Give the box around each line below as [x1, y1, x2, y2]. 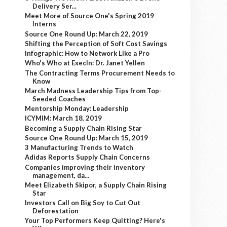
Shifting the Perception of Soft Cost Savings [25, 39, 168, 48]
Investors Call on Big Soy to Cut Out [25, 199, 141, 207]
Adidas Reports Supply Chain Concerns [25, 153, 150, 162]
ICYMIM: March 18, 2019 [25, 114, 102, 123]
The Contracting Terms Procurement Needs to [25, 68, 175, 77]
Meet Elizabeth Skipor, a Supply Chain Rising [25, 180, 167, 189]
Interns [32, 20, 57, 28]
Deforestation [32, 207, 79, 215]
